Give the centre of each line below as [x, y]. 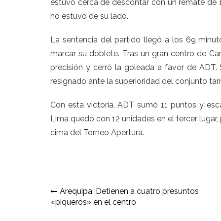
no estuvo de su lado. [89, 16]
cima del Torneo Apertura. [97, 133]
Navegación [90, 194]
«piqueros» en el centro [93, 202]
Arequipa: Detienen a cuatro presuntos [129, 191]
